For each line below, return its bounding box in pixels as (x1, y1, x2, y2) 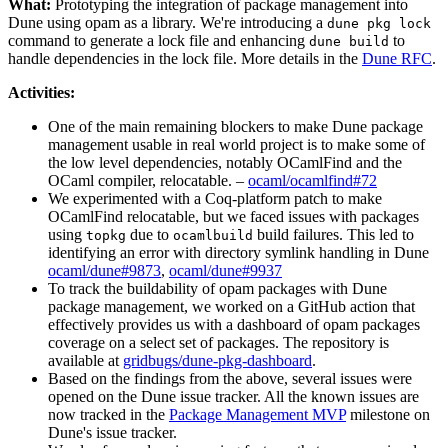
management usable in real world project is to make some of (48, 136, 425, 154)
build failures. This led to (253, 226, 414, 244)
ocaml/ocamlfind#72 (248, 172, 377, 190)
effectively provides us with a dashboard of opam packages (48, 316, 420, 334)
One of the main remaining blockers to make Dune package (48, 118, 423, 136)
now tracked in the (48, 406, 169, 424)
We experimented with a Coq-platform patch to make (48, 190, 382, 208)
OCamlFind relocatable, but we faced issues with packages (48, 208, 419, 226)
